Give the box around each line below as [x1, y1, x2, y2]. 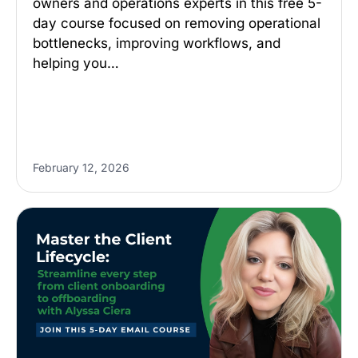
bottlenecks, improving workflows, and [33, 35, 280, 51]
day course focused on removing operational [33, 15, 320, 31]
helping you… [33, 55, 119, 71]
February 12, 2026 [33, 161, 129, 174]
